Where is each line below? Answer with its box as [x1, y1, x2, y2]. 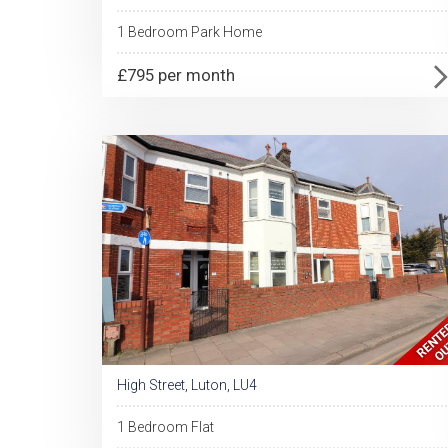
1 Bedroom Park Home [117, 24, 262, 40]
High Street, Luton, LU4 [117, 377, 257, 393]
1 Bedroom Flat [117, 419, 214, 435]
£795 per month [117, 65, 235, 85]
